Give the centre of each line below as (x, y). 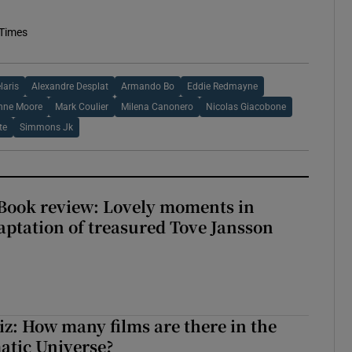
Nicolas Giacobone (246, 107)
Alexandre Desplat (70, 87)
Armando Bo (147, 87)
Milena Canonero (157, 107)
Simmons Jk (47, 128)
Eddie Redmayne (222, 87)
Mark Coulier (81, 107)
